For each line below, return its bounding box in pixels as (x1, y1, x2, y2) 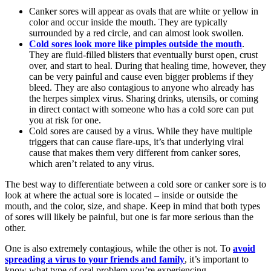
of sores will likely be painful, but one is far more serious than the (5, 211, 253, 222)
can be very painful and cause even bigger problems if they (29, 71, 253, 82)
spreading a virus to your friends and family (5, 253, 184, 264)
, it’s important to (184, 253, 249, 264)
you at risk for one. (29, 114, 101, 125)
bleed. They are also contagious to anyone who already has (29, 82, 254, 93)
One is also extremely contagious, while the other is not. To (5, 243, 233, 253)
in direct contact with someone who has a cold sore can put (29, 103, 253, 114)
